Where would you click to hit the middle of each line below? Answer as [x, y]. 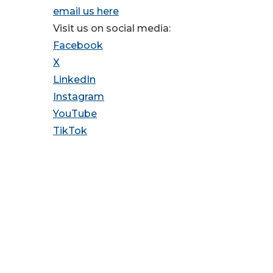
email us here [86, 12]
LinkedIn [74, 80]
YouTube [75, 114]
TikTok [70, 131]
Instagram [79, 97]
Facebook [78, 46]
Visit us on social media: [112, 29]
